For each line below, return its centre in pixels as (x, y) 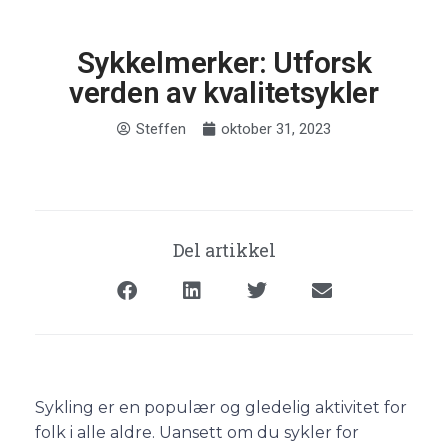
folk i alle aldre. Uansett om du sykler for (197, 432)
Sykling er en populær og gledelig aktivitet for (221, 407)
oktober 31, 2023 (276, 128)
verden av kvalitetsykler (224, 92)
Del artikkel (224, 249)
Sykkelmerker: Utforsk (224, 62)
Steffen (161, 128)
